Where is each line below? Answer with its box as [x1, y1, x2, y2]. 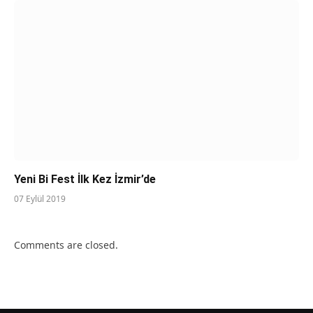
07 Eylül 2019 [14, 192, 66, 205]
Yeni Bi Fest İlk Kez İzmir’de [14, 172, 156, 186]
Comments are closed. [14, 238, 118, 252]
